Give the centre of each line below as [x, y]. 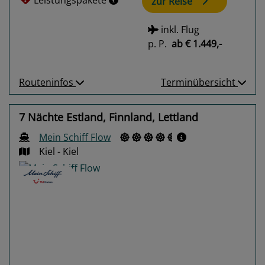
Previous [55, 247]
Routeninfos [47, 83]
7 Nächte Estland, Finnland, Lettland [109, 117]
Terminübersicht [199, 83]
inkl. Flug [179, 29]
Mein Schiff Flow [75, 138]
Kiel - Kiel [59, 152]
